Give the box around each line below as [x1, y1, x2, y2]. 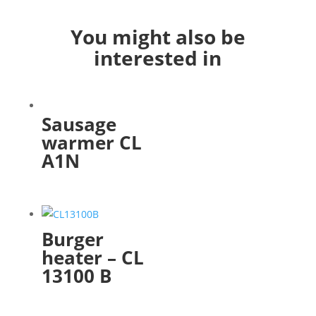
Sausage [41, 111, 116, 138]
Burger [41, 226, 104, 253]
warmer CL [41, 130, 142, 156]
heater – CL [41, 245, 144, 271]
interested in [94, 44, 222, 72]
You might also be [70, 23, 245, 51]
